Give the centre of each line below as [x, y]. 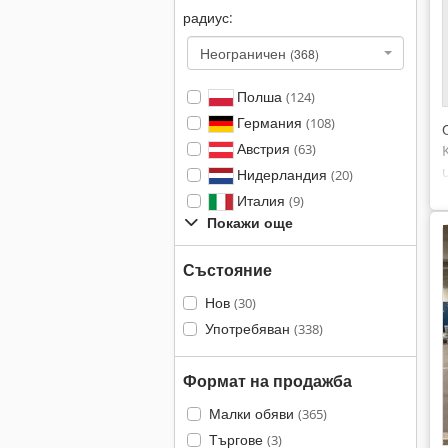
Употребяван [249, 328]
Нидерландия [281, 174]
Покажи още [250, 222]
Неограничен [245, 53]
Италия [260, 200]
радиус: [208, 17]
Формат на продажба [267, 381]
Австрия [263, 148]
